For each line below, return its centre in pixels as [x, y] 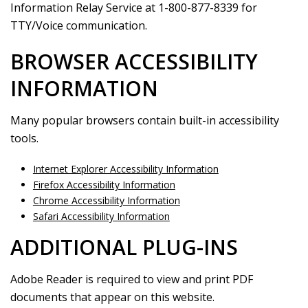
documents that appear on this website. [112, 297]
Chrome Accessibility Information [106, 200]
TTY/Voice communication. [79, 25]
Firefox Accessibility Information [104, 185]
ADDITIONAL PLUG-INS [124, 247]
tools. [24, 138]
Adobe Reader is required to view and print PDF [132, 279]
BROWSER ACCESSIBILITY [134, 62]
